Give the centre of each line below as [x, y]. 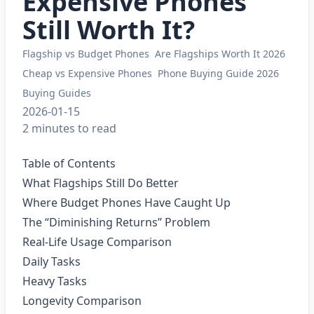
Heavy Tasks [55, 281]
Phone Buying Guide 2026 [218, 73]
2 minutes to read [69, 128]
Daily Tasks [52, 261]
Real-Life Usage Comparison [97, 242]
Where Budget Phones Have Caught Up [127, 203]
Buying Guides [57, 93]
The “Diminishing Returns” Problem [116, 222]
